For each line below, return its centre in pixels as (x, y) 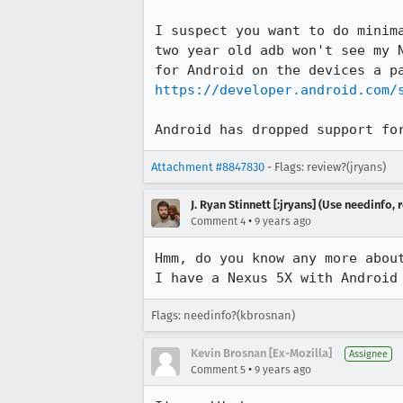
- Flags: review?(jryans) (325, 167)
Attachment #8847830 (208, 167)
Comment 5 (218, 370)
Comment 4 (218, 221)
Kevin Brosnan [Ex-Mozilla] (261, 353)
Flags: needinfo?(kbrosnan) (223, 315)
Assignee (368, 354)
